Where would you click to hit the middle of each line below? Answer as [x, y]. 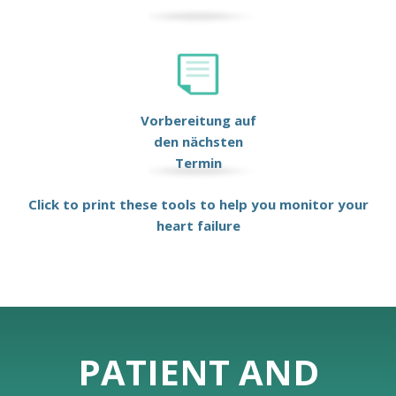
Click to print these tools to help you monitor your [198, 204]
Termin [198, 162]
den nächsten [198, 141]
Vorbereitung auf [198, 120]
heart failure [198, 225]
